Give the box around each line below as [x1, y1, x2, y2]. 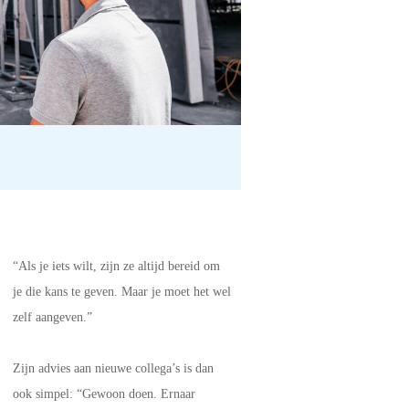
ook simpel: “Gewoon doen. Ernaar [13, 387, 195, 402]
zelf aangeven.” [13, 310, 92, 325]
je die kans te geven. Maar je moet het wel [13, 285, 231, 299]
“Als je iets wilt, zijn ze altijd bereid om [13, 259, 220, 274]
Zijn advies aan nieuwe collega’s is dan [13, 362, 214, 376]
